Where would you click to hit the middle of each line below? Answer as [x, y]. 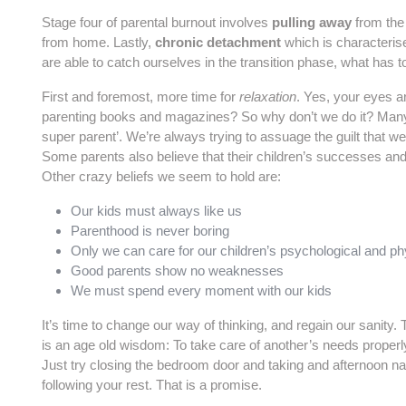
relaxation [268, 97]
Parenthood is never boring [150, 231]
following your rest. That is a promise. [152, 385]
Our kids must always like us [156, 211]
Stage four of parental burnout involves [157, 22]
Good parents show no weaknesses [177, 271]
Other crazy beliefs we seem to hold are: [161, 176]
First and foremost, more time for [140, 97]
